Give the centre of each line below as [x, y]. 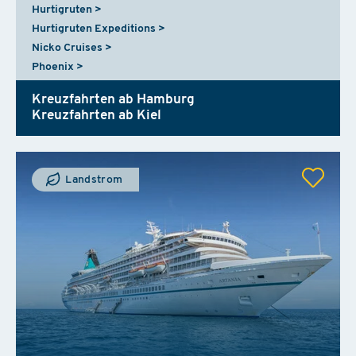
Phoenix [53, 67]
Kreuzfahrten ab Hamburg [113, 99]
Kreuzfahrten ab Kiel [97, 115]
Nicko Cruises [67, 48]
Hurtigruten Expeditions [94, 29]
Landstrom [93, 180]
